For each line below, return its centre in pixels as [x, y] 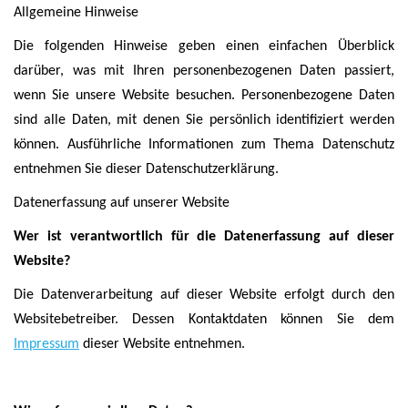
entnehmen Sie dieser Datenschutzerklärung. [146, 169]
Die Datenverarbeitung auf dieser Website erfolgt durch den [204, 295]
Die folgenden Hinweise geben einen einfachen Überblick [204, 46]
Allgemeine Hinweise [76, 13]
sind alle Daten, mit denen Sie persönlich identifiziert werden [204, 120]
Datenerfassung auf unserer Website [122, 203]
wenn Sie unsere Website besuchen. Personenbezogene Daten [204, 96]
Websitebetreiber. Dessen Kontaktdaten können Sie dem [204, 320]
